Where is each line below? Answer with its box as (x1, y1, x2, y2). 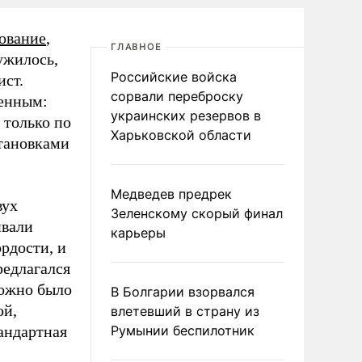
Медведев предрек (111, 186, 232, 202)
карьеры (111, 225, 166, 241)
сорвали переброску (111, 88, 243, 104)
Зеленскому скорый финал (111, 205, 283, 221)
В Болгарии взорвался (111, 284, 255, 300)
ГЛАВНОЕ (111, 41, 162, 53)
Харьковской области (111, 127, 251, 143)
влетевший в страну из (111, 303, 259, 319)
